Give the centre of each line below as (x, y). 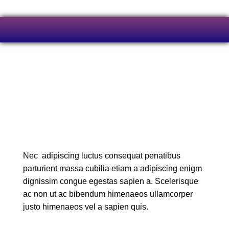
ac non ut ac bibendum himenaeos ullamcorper (108, 194)
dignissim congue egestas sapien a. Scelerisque (111, 181)
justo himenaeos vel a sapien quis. (86, 207)
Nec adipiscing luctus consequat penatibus (102, 156)
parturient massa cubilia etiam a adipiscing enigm (112, 168)
